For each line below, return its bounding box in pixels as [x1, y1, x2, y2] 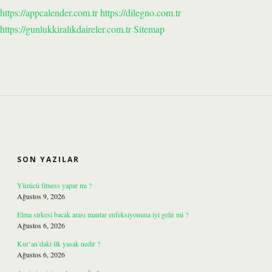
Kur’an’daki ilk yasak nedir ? [17, 239, 100, 248]
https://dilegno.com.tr [100, 6, 181, 19]
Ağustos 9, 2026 [17, 191, 65, 201]
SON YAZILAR [17, 154, 80, 165]
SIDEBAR [16, 124, 100, 148]
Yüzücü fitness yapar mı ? [17, 180, 92, 190]
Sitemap [134, 22, 165, 35]
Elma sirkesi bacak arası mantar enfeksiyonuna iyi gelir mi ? [17, 209, 188, 219]
